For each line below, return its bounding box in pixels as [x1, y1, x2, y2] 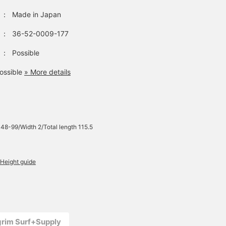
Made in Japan [12, 10, 61, 19]
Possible [12, 48, 39, 57]
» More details [24, 67, 71, 76]
